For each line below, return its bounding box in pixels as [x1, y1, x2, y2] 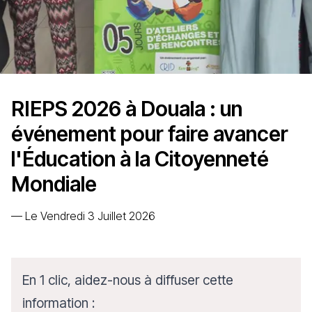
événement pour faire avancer [11, 121, 288, 146]
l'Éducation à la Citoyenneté [11, 146, 269, 171]
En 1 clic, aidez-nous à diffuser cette [22, 272, 233, 288]
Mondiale [11, 171, 97, 196]
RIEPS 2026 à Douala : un [11, 96, 242, 121]
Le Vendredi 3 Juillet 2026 [25, 209, 155, 223]
